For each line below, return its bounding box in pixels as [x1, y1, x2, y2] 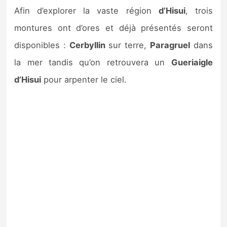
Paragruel [149, 40, 190, 50]
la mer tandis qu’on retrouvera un [14, 57, 171, 67]
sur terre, [105, 40, 150, 50]
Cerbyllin [69, 40, 105, 50]
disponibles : [14, 40, 69, 50]
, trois [185, 5, 213, 16]
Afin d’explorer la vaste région [14, 5, 159, 16]
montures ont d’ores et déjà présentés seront [14, 22, 213, 33]
